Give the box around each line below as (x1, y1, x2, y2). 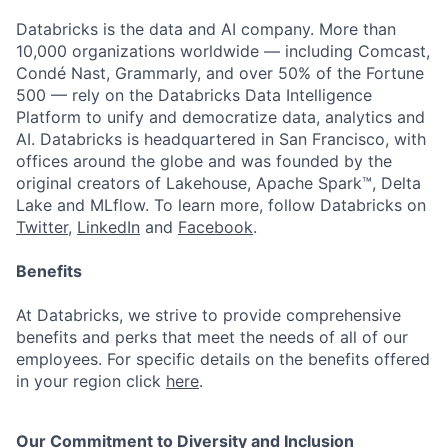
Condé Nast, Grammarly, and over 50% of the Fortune (16, 63, 424, 83)
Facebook (178, 217, 253, 237)
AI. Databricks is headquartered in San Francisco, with (16, 129, 426, 149)
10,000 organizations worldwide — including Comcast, (16, 41, 430, 61)
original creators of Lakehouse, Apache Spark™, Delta (16, 173, 421, 193)
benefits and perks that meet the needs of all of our (16, 327, 408, 347)
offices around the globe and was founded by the (16, 151, 392, 171)
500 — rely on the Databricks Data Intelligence (16, 85, 372, 105)
